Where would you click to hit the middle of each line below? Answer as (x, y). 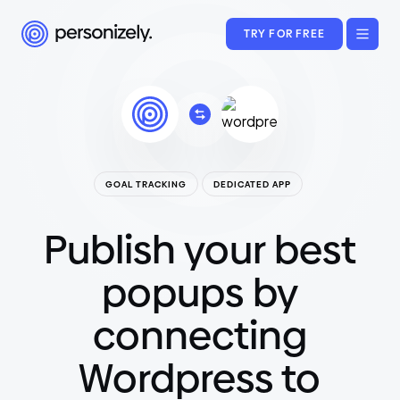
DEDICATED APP (252, 184)
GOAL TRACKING (146, 184)
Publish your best (200, 250)
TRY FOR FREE (284, 33)
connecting (200, 335)
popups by (200, 292)
